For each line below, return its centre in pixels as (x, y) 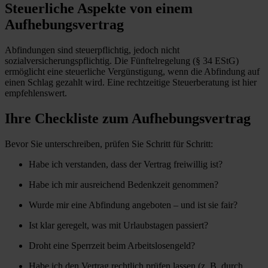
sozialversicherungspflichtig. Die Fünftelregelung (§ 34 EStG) (122, 60)
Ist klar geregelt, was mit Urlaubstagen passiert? (118, 225)
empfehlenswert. (36, 93)
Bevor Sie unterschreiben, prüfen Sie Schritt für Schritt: (109, 144)
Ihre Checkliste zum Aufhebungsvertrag (128, 118)
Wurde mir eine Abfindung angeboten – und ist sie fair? (133, 205)
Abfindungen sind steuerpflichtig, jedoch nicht (92, 50)
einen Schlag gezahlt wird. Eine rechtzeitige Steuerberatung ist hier (131, 82)
